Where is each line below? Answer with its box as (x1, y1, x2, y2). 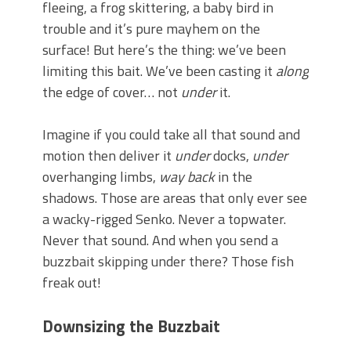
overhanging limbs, (42, 166, 159, 187)
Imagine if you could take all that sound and (42, 124, 300, 145)
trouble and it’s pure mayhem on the (42, 18, 260, 39)
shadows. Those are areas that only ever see (42, 187, 307, 208)
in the (215, 166, 252, 187)
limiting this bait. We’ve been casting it (42, 60, 276, 81)
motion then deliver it (42, 145, 175, 166)
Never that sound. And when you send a (42, 230, 278, 251)
